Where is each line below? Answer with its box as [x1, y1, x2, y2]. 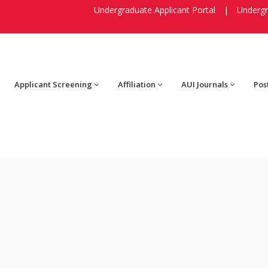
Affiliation [118, 79, 156, 90]
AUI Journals [181, 79, 228, 90]
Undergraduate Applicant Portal [94, 4, 215, 16]
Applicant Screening [14, 79, 92, 90]
